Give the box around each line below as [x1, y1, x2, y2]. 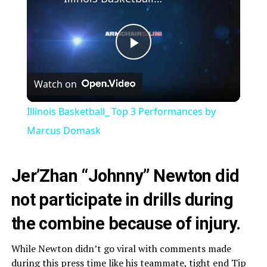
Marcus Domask [26, 124, 101, 138]
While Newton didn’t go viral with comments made [11, 242, 231, 256]
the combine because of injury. [11, 213, 241, 234]
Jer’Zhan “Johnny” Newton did [11, 166, 240, 187]
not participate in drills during [11, 190, 234, 210]
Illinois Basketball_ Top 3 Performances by [26, 105, 216, 119]
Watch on [33, 77, 77, 91]
